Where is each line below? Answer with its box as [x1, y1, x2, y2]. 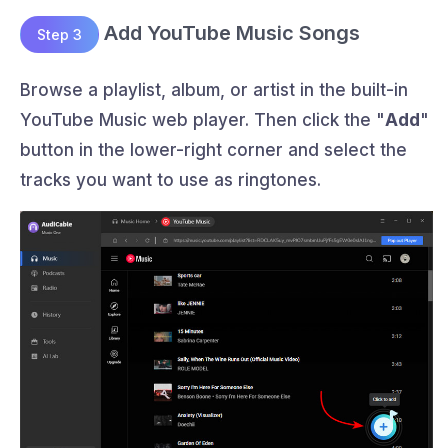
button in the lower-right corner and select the [20, 139, 407, 160]
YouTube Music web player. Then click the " [20, 109, 385, 130]
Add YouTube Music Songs [99, 20, 360, 45]
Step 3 [37, 25, 82, 43]
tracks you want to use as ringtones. [20, 169, 321, 190]
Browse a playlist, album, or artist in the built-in [20, 79, 408, 100]
